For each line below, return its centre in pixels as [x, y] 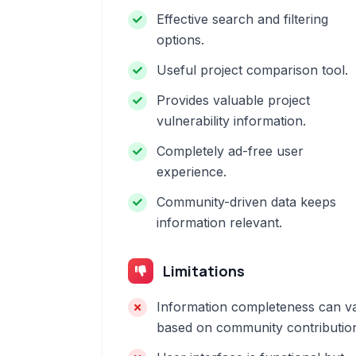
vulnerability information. [231, 121]
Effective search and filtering [242, 19]
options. [180, 40]
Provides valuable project [233, 100]
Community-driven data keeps [246, 202]
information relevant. [219, 222]
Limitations [204, 271]
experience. [192, 172]
